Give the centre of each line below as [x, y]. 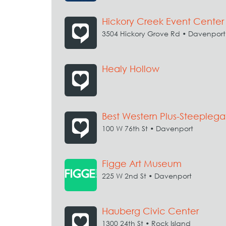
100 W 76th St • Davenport [148, 128]
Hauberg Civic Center [150, 211]
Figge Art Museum [142, 164]
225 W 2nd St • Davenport [147, 176]
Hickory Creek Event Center [163, 21]
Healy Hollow [131, 69]
